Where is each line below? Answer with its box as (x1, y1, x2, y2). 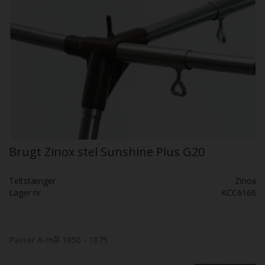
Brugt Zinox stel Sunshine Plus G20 (9, 143, 205, 160)
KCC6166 (221, 186, 256, 198)
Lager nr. (9, 186, 43, 198)
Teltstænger (9, 174, 56, 186)
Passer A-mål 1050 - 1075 (9, 234, 108, 245)
